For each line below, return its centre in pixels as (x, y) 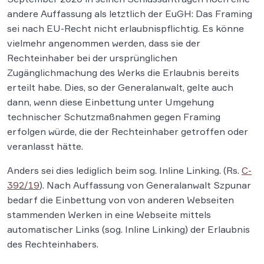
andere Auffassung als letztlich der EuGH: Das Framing (130, 14)
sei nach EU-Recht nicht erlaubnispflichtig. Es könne (126, 29)
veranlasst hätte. (45, 146)
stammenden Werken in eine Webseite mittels (109, 215)
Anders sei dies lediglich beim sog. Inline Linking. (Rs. (124, 171)
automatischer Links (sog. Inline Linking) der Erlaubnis (128, 230)
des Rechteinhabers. (53, 244)
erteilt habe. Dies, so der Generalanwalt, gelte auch (120, 88)
